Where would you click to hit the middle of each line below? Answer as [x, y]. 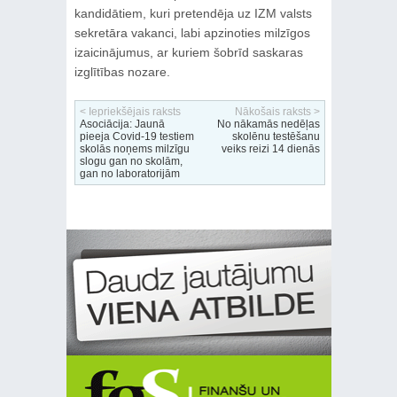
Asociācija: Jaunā [122, 125]
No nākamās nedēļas [268, 125]
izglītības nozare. [122, 72]
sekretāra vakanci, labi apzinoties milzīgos [192, 33]
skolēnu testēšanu [276, 137]
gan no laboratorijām [129, 174]
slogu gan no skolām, [131, 162]
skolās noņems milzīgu [134, 149]
